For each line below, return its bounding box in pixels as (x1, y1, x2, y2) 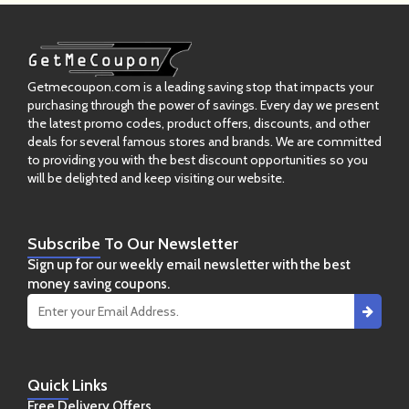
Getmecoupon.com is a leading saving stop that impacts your (27, 79, 373, 95)
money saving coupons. (27, 276, 170, 292)
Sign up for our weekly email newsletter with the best (27, 257, 351, 273)
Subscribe (27, 234, 100, 254)
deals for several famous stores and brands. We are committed (27, 133, 382, 150)
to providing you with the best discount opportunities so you (27, 152, 368, 168)
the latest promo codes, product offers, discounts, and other (27, 115, 370, 131)
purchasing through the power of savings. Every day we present (27, 97, 379, 113)
